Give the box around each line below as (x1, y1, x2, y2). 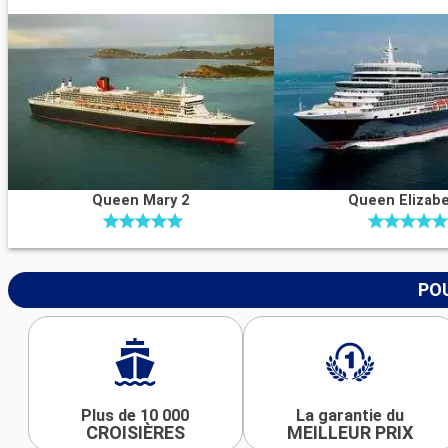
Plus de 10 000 (81, 405, 190, 425)
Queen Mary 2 (92, 191, 190, 209)
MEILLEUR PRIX (287, 421, 414, 443)
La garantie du (296, 405, 405, 425)
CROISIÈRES (85, 421, 185, 443)
